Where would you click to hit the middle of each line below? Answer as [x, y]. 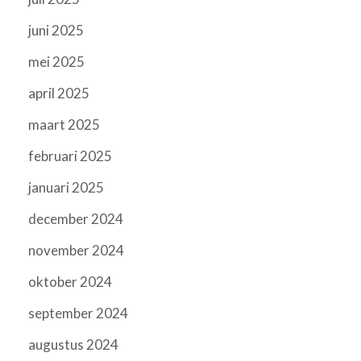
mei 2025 [56, 62]
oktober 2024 [70, 282]
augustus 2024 [73, 345]
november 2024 [76, 251]
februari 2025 [70, 156]
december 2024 [76, 219]
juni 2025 [56, 31]
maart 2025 [64, 125]
